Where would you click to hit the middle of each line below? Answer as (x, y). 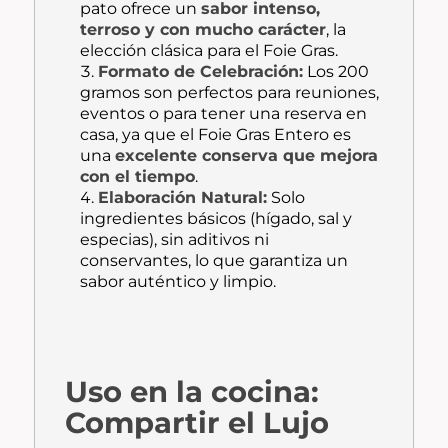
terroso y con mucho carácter (203, 30)
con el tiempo (138, 177)
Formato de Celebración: (201, 72)
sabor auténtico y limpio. (178, 282)
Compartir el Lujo (197, 423)
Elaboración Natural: (183, 198)
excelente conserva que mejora (247, 156)
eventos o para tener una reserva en (224, 114)
